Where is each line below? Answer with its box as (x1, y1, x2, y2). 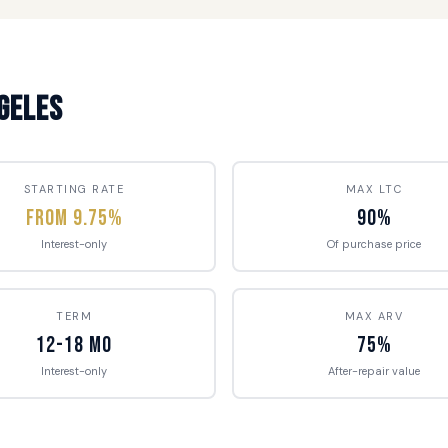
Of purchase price (327, 236, 421, 251)
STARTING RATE (23, 181, 125, 196)
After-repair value (328, 363, 420, 378)
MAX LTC (345, 181, 403, 196)
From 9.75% (25, 204, 123, 232)
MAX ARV (344, 308, 404, 323)
